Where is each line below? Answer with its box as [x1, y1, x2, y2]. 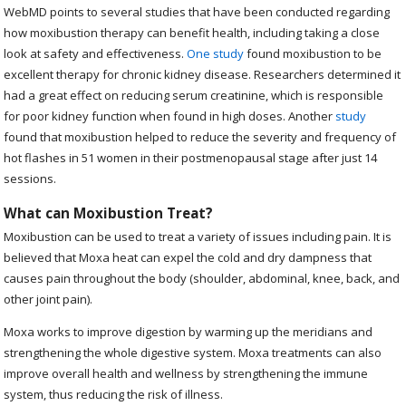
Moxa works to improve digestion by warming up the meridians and [4, 323, 373, 340]
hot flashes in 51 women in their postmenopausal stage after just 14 [4, 149, 378, 166]
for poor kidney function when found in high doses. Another [4, 107, 336, 124]
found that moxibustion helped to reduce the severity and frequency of [4, 128, 397, 145]
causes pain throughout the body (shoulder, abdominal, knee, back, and [4, 269, 401, 286]
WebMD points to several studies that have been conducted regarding [4, 3, 391, 20]
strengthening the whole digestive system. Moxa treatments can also [4, 343, 382, 361]
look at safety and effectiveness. [4, 44, 188, 62]
